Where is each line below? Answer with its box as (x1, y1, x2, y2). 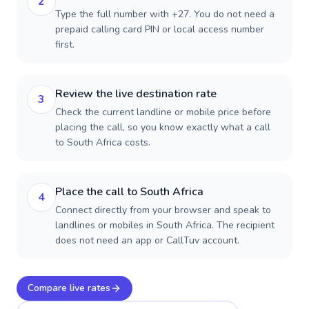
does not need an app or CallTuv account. (55, 234, 239, 247)
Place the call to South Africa (55, 184, 203, 199)
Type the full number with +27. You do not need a (55, 8, 275, 21)
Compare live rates (28, 281, 110, 295)
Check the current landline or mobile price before (55, 106, 271, 119)
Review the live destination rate (55, 86, 217, 101)
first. (55, 38, 74, 51)
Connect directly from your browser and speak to (55, 203, 271, 217)
